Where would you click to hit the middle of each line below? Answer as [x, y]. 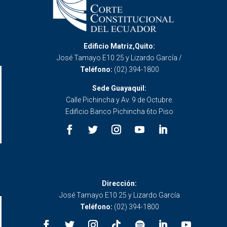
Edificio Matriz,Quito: [119, 46]
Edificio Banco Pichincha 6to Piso [119, 112]
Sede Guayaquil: [119, 88]
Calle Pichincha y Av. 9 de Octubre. [119, 100]
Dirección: [119, 184]
